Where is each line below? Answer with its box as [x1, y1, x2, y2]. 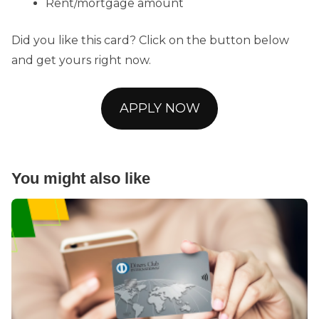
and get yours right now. [11, 53, 151, 67]
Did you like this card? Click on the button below [11, 33, 289, 47]
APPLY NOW [119, 100, 200, 116]
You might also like [11, 169, 150, 187]
